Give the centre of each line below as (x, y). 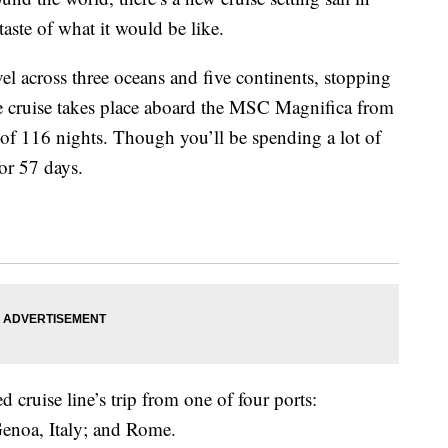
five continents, (261, 77)
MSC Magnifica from (311, 107)
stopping (355, 77)
